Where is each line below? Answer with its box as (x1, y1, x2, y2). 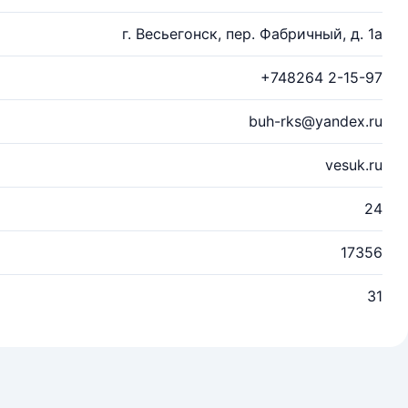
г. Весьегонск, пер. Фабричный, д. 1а (122, 25, 382, 43)
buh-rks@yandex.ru (249, 112, 382, 130)
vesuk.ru (325, 156, 382, 174)
